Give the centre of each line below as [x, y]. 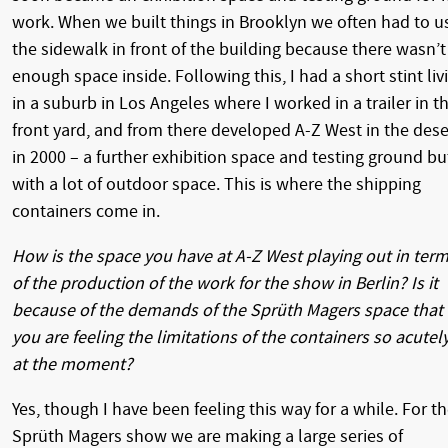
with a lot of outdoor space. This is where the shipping [216, 184]
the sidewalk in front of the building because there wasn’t [229, 49]
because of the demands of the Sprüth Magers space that [227, 310]
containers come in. [86, 211]
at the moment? [72, 364]
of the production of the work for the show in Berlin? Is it [225, 283]
